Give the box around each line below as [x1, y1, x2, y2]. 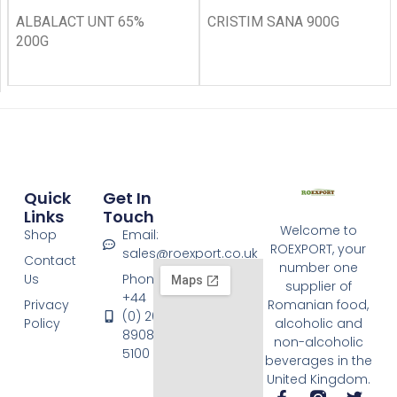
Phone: [122, 269, 166, 288]
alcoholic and [274, 315, 362, 333]
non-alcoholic [273, 333, 363, 352]
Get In [102, 186, 152, 209]
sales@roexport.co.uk [122, 244, 259, 262]
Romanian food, [268, 296, 370, 315]
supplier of [284, 277, 352, 296]
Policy [23, 314, 60, 332]
